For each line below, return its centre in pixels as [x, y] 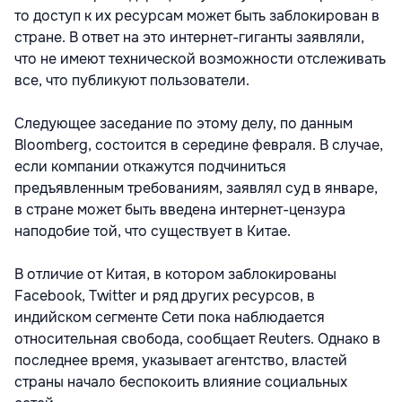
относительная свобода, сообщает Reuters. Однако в [197, 339]
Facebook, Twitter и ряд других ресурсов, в [165, 296]
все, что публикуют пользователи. [132, 80]
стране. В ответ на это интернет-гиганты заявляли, [189, 37]
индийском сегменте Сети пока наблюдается [170, 317]
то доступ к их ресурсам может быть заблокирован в [197, 16]
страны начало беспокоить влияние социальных [181, 382]
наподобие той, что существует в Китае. [153, 231]
